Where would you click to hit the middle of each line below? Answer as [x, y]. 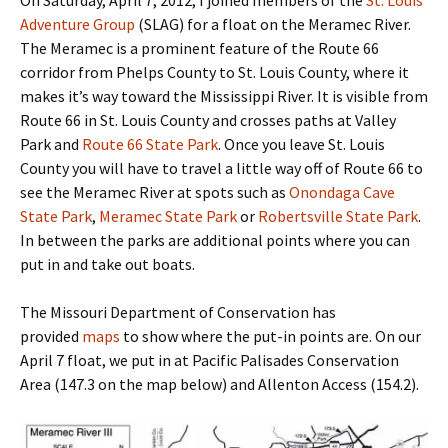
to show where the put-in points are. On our [270, 335]
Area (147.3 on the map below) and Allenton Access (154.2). [219, 383]
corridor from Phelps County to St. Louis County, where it [214, 71]
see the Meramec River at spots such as [154, 191]
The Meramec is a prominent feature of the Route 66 [199, 47]
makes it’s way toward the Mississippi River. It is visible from [224, 95]
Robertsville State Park [338, 215]
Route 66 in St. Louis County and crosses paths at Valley [208, 119]
